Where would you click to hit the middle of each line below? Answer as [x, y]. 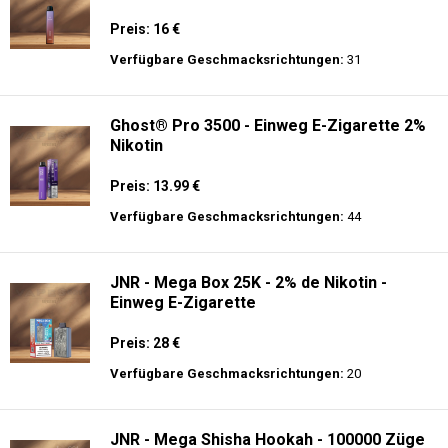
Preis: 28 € [145, 343]
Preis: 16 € [145, 29]
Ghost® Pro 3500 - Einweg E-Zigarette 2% [268, 125]
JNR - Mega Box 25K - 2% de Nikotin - [248, 282]
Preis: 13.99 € [155, 186]
